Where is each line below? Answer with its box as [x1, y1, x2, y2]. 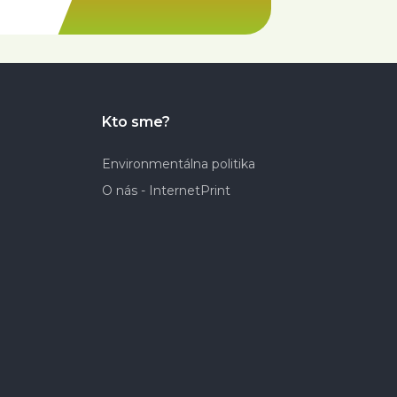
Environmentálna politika [101, 155, 255, 172]
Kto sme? [101, 113, 170, 130]
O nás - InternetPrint [101, 182, 230, 198]
